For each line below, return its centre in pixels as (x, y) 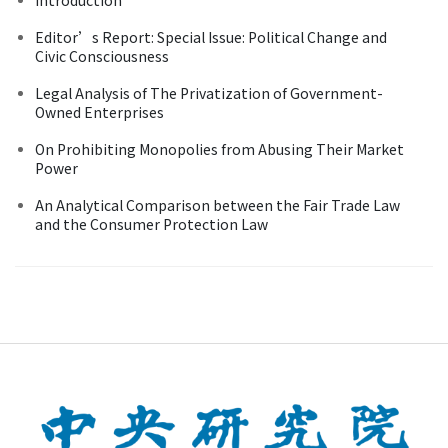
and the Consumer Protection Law (151, 223)
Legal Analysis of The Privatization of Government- (209, 92)
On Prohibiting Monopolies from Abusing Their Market (219, 148)
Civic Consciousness (102, 55)
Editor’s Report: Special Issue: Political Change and (211, 36)
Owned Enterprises (99, 111)
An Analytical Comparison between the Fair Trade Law (217, 204)
